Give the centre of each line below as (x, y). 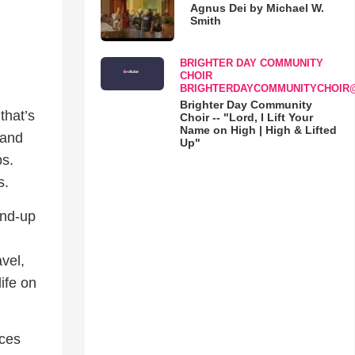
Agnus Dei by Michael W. (257, 8)
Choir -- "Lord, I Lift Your (246, 117)
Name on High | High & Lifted (258, 130)
